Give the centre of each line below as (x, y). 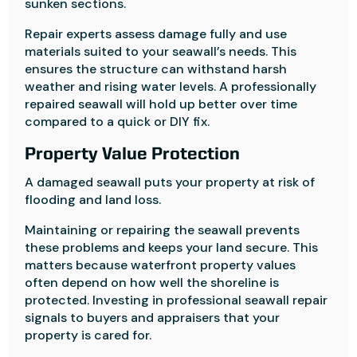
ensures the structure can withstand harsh (156, 69)
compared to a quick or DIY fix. (118, 122)
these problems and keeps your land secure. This (172, 247)
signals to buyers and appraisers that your (153, 318)
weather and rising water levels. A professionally (171, 86)
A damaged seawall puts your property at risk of (170, 182)
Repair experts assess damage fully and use (156, 34)
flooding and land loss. (93, 200)
